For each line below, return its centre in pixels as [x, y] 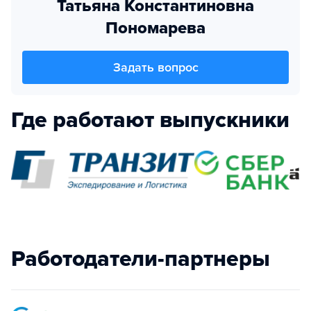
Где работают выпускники [150, 120]
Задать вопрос [155, 67]
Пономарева [155, 28]
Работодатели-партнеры [141, 259]
